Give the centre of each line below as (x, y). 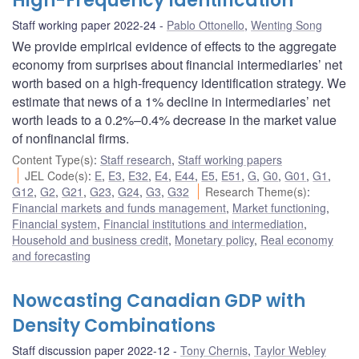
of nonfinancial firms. (71, 138)
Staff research (136, 159)
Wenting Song (286, 24)
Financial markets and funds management (119, 207)
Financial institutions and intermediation (204, 223)
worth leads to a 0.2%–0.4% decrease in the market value (174, 119)
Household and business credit (90, 239)
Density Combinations (114, 325)
